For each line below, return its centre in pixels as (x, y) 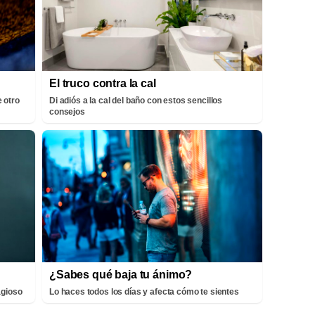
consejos (67, 111)
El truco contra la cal (103, 83)
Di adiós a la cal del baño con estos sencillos (136, 100)
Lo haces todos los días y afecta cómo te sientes (144, 291)
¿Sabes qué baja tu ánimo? (121, 274)
